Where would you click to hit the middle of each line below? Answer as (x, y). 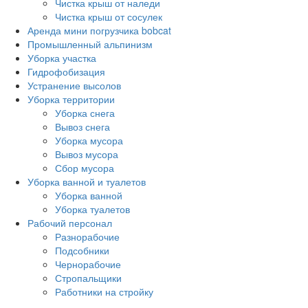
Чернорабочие (88, 264)
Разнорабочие (87, 237)
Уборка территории (71, 99)
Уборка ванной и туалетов (87, 182)
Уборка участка (62, 58)
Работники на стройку (104, 292)
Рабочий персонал (70, 223)
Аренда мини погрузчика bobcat (99, 31)
